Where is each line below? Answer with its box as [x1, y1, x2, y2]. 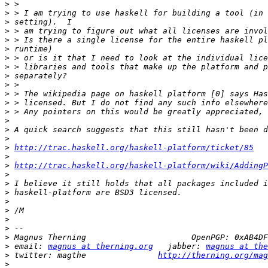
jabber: [153, 242, 206, 251]
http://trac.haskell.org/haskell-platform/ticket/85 [14, 143, 254, 153]
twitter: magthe [10, 251, 158, 260]
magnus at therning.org [48, 242, 153, 251]
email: [10, 242, 48, 251]
